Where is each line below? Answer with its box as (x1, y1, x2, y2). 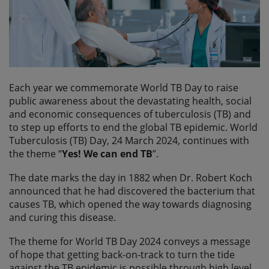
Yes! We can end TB (62, 147, 153, 161)
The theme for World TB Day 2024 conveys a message (9, 235, 250, 249)
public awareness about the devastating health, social (9, 94, 252, 108)
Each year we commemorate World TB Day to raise (9, 81, 238, 95)
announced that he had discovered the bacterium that (9, 184, 255, 198)
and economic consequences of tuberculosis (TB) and (9, 107, 251, 121)
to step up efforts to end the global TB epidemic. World (9, 121, 258, 134)
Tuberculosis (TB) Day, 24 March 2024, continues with (9, 134, 249, 148)
